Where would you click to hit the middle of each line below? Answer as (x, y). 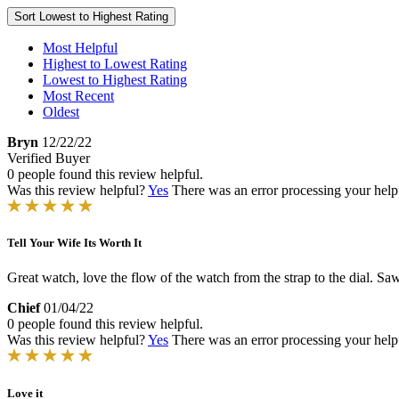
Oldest (61, 112)
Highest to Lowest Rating (115, 64)
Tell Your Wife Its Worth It (74, 243)
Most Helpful (80, 48)
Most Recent (78, 96)
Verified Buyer (49, 158)
